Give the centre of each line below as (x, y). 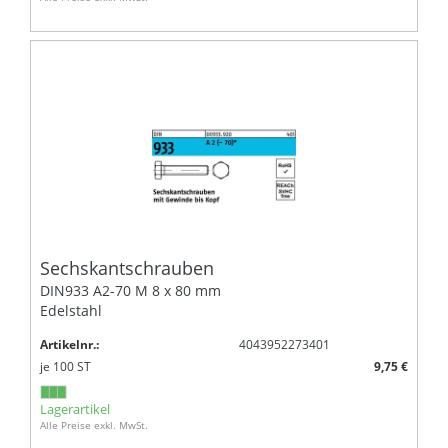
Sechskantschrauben (127, 267)
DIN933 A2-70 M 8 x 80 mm (130, 290)
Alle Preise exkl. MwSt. (94, 424)
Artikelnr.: (69, 344)
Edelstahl (71, 310)
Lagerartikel (75, 408)
